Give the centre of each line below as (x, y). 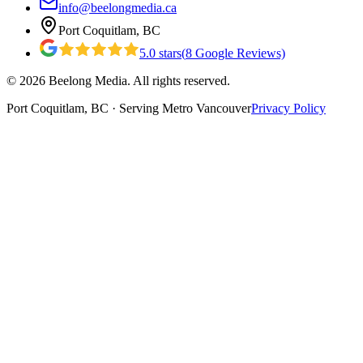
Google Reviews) (239, 53)
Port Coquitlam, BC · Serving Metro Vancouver (129, 109)
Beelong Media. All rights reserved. (138, 81)
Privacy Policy (288, 109)
